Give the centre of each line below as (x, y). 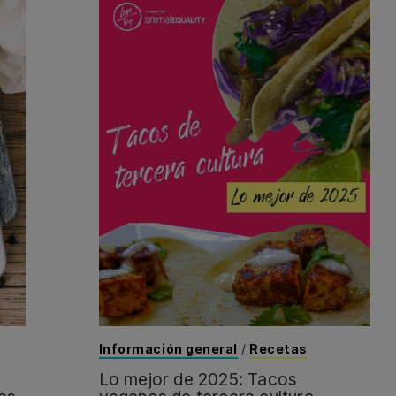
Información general (168, 349)
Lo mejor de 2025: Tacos (198, 380)
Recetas (278, 349)
